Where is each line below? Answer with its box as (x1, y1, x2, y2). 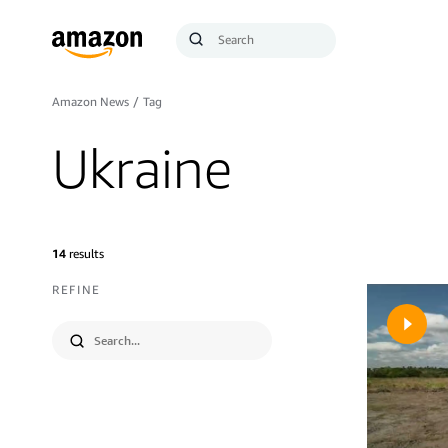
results (66, 246, 104, 261)
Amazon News (52, 94, 129, 109)
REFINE (52, 282, 101, 297)
